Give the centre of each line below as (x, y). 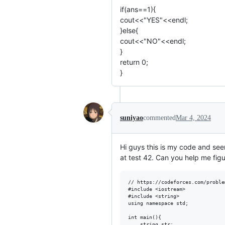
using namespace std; (158, 203)
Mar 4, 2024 (193, 118)
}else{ (129, 30)
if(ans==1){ (138, 9)
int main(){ (145, 217)
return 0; (134, 62)
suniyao (132, 118)
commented (159, 118)
